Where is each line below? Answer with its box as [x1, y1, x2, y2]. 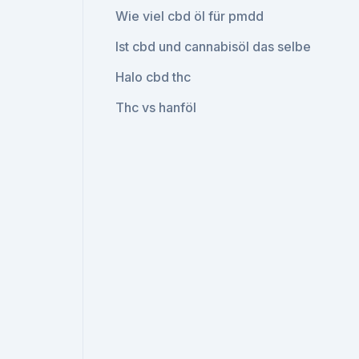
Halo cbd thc [115, 69, 192, 85]
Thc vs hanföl [115, 99, 197, 115]
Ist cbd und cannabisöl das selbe [115, 38, 312, 54]
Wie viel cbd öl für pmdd [115, 8, 264, 24]
